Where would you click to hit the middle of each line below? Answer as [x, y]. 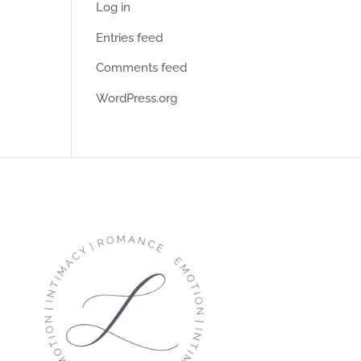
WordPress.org [137, 98]
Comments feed [142, 68]
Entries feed [130, 37]
